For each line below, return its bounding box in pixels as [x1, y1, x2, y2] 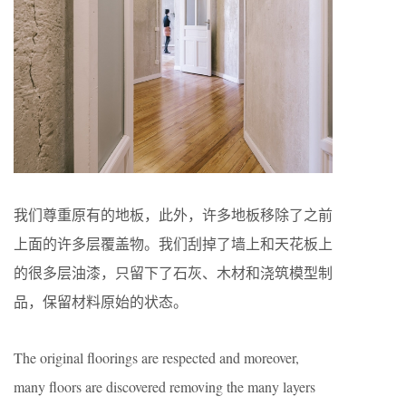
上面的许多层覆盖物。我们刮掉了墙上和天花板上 [14, 234, 333, 254]
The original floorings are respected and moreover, [14, 348, 299, 368]
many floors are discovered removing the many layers [14, 377, 315, 397]
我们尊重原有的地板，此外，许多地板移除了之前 [14, 205, 333, 225]
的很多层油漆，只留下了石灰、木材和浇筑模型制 [14, 263, 333, 283]
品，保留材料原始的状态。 [14, 292, 188, 312]
